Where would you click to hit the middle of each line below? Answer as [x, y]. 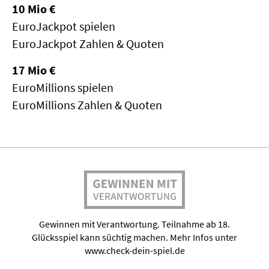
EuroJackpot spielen [63, 26]
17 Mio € [34, 70]
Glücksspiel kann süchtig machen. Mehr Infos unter [134, 237]
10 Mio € [34, 9]
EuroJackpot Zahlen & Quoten [88, 44]
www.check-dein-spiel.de [134, 250]
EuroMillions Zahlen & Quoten [87, 105]
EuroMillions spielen [62, 88]
